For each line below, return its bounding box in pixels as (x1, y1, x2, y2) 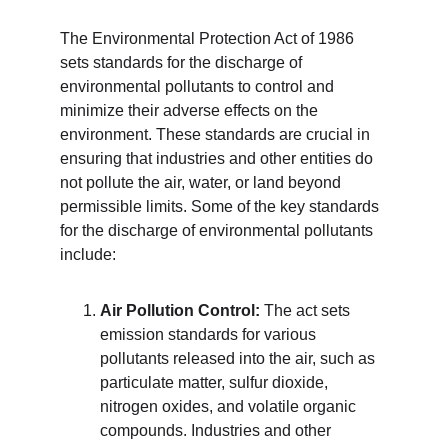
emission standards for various (100, 326, 320, 343)
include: (60, 246, 116, 263)
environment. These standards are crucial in (60, 126, 374, 143)
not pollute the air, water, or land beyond (60, 174, 345, 191)
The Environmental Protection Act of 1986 (60, 30, 358, 47)
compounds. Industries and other (100, 422, 335, 439)
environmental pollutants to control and (60, 78, 338, 95)
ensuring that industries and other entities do (60, 150, 377, 167)
